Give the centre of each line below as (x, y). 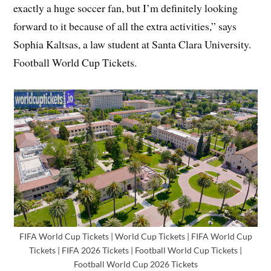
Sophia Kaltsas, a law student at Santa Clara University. (132, 44)
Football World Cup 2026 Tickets (135, 264)
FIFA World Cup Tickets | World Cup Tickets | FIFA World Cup (135, 236)
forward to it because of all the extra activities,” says (125, 26)
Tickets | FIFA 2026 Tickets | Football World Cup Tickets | (135, 250)
